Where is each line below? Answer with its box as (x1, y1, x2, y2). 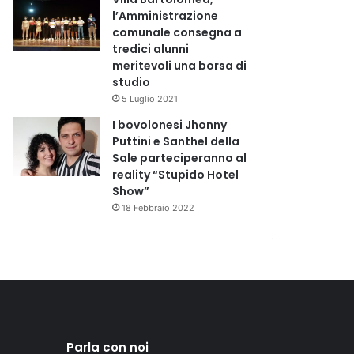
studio (112, 74, 151, 90)
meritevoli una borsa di (112, 58, 247, 73)
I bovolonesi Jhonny (112, 117, 228, 133)
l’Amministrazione (112, 8, 219, 24)
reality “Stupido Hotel (112, 167, 239, 183)
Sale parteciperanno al (112, 150, 247, 166)
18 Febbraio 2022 (122, 202, 195, 213)
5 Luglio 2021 (122, 93, 179, 104)
